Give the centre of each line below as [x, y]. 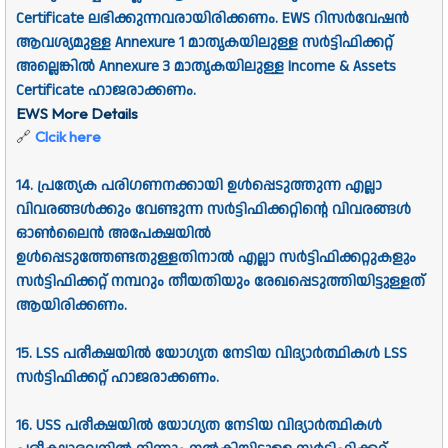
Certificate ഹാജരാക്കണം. [106, 91]
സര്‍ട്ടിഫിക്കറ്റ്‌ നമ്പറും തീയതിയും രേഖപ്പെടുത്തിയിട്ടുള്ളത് [220, 282]
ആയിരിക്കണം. [71, 306]
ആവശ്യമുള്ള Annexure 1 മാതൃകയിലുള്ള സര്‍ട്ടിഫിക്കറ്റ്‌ [204, 43]
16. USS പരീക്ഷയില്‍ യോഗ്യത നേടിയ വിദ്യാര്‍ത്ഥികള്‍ [199, 426]
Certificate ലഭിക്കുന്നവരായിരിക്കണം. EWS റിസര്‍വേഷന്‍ [212, 19]
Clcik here [68, 137]
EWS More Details [77, 114]
